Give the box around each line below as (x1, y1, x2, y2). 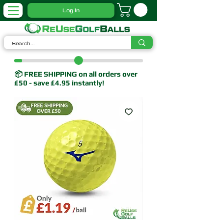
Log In (62, 6, 80, 14)
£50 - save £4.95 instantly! (14, 79, 104, 87)
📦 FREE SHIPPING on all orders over (14, 70, 137, 79)
